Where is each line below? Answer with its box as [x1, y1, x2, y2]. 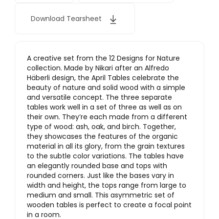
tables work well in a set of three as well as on [27, 102, 182, 112]
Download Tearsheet [31, 14, 104, 24]
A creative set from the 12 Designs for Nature [27, 53, 180, 64]
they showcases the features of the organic [27, 131, 178, 142]
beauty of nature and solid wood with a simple [27, 83, 185, 93]
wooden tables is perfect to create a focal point [27, 200, 192, 210]
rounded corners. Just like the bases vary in [27, 171, 174, 181]
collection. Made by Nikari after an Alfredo [27, 63, 169, 73]
